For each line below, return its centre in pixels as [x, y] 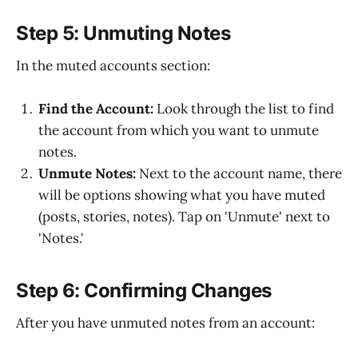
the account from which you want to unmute [179, 131]
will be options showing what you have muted [182, 195]
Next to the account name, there [239, 174]
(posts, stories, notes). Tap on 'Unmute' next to [184, 217]
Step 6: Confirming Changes [144, 291]
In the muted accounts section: [113, 66]
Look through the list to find [244, 109]
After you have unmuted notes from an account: [165, 322]
